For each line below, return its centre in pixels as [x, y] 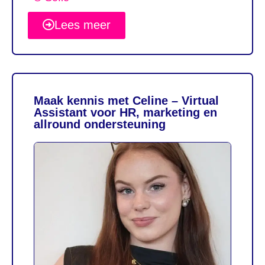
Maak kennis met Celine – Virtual [126, 100]
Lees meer [83, 25]
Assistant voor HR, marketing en [125, 112]
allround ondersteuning [100, 124]
